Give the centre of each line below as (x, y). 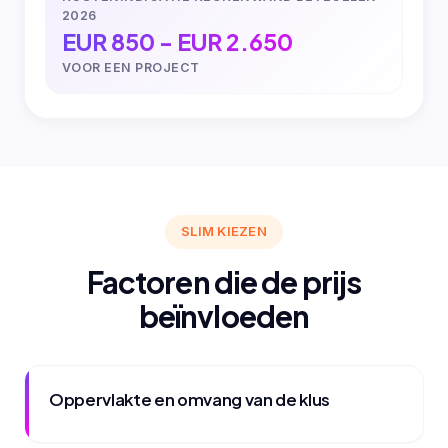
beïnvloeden (224, 315)
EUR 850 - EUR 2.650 (177, 42)
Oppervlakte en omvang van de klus (189, 399)
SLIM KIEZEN (224, 231)
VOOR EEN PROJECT (131, 68)
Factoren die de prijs (224, 281)
